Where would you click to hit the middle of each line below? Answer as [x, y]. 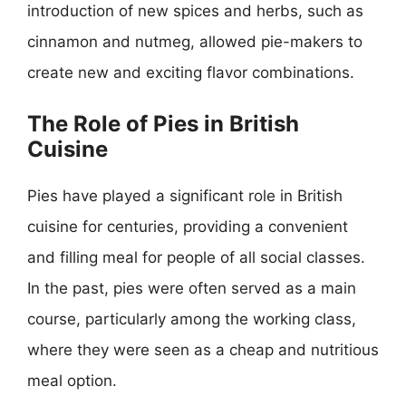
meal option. [72, 380]
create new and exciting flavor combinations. [191, 72]
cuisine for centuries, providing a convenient [188, 226]
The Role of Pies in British [163, 123]
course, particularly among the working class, [192, 319]
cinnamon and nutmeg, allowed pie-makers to [195, 42]
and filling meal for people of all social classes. [196, 257]
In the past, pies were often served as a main [192, 288]
